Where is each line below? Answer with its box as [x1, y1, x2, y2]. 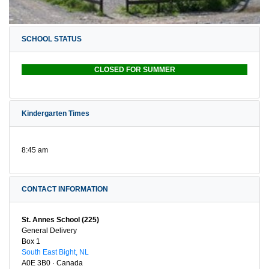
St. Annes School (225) [22, 215, 99, 224]
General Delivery [22, 226, 77, 235]
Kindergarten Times [22, 109, 89, 118]
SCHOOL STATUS [22, 34, 82, 43]
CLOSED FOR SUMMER [92, 65, 177, 74]
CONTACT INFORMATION [22, 184, 108, 193]
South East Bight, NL [22, 247, 89, 256]
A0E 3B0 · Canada [22, 258, 83, 267]
